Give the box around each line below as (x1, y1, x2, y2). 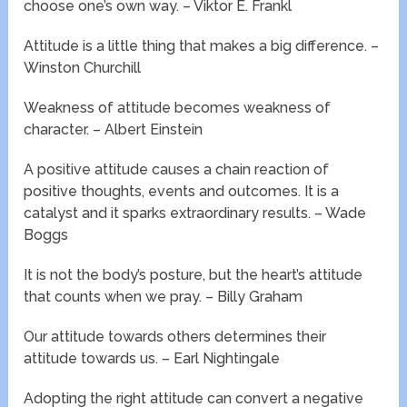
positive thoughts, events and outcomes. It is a (24, 183, 340, 201)
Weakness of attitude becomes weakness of (24, 99, 332, 117)
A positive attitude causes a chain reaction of (24, 161, 330, 179)
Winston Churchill (24, 59, 142, 77)
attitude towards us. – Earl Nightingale (24, 350, 281, 368)
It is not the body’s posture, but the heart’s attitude (24, 266, 363, 284)
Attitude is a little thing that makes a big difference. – (24, 37, 380, 55)
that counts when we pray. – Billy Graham (24, 288, 303, 306)
